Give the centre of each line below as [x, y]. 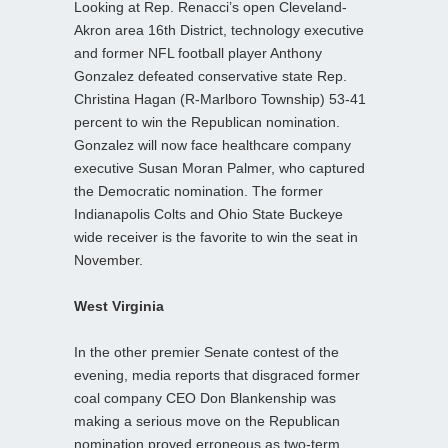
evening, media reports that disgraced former [217, 374]
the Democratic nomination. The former [198, 190]
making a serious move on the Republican [207, 420]
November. [108, 259]
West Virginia [119, 305]
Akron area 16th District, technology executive [219, 29]
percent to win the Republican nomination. [207, 121]
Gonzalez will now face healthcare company [212, 144]
